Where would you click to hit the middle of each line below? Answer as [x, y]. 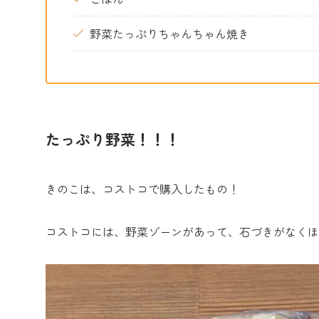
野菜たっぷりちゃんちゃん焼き [169, 34]
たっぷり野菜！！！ [113, 138]
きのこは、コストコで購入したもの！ [142, 189]
